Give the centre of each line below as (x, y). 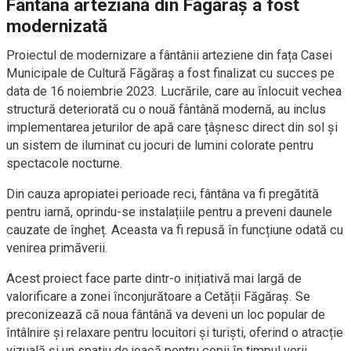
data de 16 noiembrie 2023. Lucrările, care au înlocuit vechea (174, 92)
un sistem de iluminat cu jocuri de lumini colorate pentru (160, 146)
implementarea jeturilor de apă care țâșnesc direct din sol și (172, 128)
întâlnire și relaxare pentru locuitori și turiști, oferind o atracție (175, 333)
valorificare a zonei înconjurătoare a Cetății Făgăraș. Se (158, 297)
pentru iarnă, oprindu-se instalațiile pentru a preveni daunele (169, 212)
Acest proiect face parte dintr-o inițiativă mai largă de (154, 279)
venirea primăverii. (57, 248)
